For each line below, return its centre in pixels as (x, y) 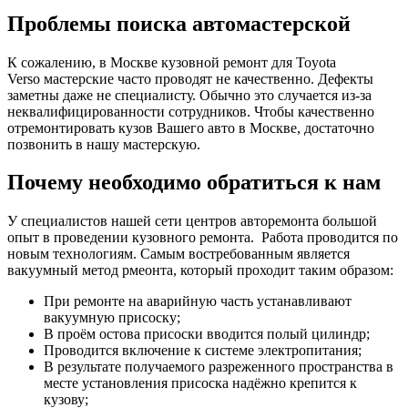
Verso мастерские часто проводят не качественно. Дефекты (190, 78)
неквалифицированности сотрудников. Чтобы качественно (191, 111)
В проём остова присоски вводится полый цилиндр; (207, 334)
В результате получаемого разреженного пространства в (219, 367)
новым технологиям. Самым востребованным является (178, 254)
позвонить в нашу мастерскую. (104, 144)
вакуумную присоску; (112, 318)
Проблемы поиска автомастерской (179, 23)
